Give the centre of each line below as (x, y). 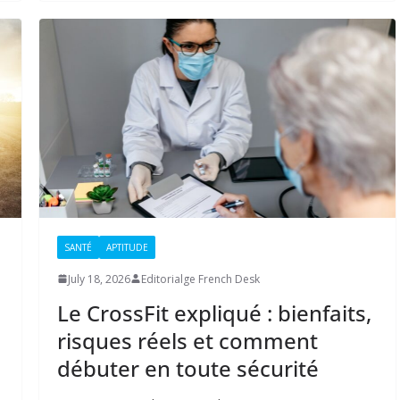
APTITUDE (127, 247)
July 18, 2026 (99, 279)
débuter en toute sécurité (187, 368)
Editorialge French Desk (200, 279)
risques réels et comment (187, 340)
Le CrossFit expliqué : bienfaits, (214, 312)
